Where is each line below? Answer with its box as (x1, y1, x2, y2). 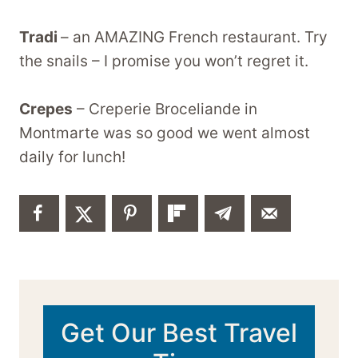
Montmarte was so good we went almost (19, 124, 310, 143)
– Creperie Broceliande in (73, 100, 257, 119)
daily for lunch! (19, 148, 125, 167)
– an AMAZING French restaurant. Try (61, 28, 328, 47)
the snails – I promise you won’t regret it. (19, 52, 308, 71)
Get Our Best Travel (61, 317, 297, 349)
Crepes (19, 100, 73, 119)
